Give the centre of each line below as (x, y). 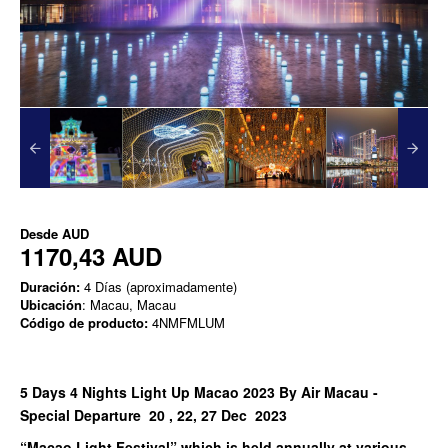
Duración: (50, 287)
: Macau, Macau (129, 305)
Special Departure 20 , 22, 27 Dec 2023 (155, 415)
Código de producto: (84, 323)
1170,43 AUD (91, 256)
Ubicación (51, 305)
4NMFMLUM (186, 323)
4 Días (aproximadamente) (158, 287)
